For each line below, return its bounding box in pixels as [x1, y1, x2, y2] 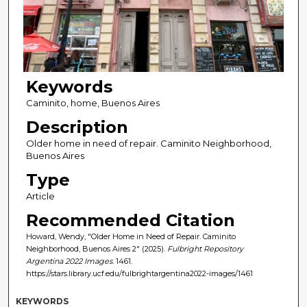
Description [25, 117, 128, 138]
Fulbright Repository [167, 244, 243, 254]
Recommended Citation [25, 210, 235, 231]
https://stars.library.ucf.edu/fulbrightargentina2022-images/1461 [25, 269, 253, 279]
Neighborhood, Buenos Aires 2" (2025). [25, 244, 167, 254]
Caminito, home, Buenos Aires [25, 97, 160, 109]
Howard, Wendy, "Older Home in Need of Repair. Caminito [25, 232, 236, 242]
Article [25, 191, 55, 202]
